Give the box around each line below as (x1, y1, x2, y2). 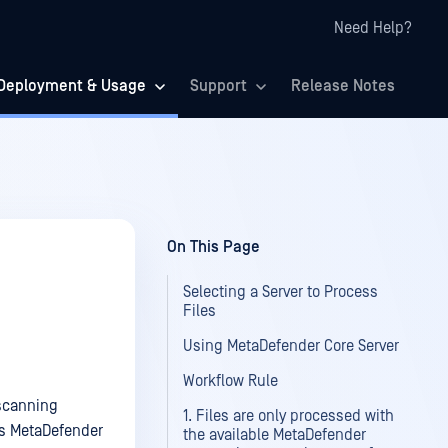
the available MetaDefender (183, 426, 366, 444)
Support (190, 77, 247, 95)
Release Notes (291, 77, 395, 95)
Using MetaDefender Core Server (183, 337, 399, 355)
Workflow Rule (183, 372, 278, 390)
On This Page (167, 238, 260, 256)
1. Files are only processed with (183, 407, 394, 425)
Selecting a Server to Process (183, 283, 378, 301)
